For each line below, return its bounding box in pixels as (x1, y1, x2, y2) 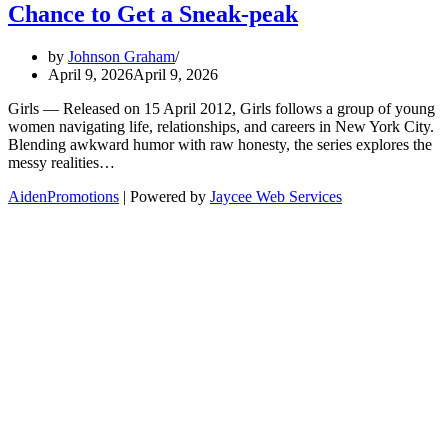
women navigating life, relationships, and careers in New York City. (8, 117, 434, 135)
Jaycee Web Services (210, 187, 342, 205)
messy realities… (8, 153, 119, 171)
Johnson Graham (68, 47, 175, 65)
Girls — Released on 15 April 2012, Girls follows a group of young (8, 99, 435, 117)
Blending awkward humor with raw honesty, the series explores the (8, 135, 432, 153)
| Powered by (119, 187, 210, 205)
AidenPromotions (8, 187, 119, 205)
